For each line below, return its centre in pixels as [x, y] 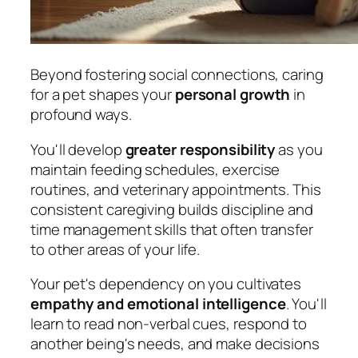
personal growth [233, 95]
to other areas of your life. [115, 249]
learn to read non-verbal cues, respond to [169, 324]
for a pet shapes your [103, 95]
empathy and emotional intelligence [158, 304]
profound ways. [81, 115]
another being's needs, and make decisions [175, 344]
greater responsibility [200, 149]
